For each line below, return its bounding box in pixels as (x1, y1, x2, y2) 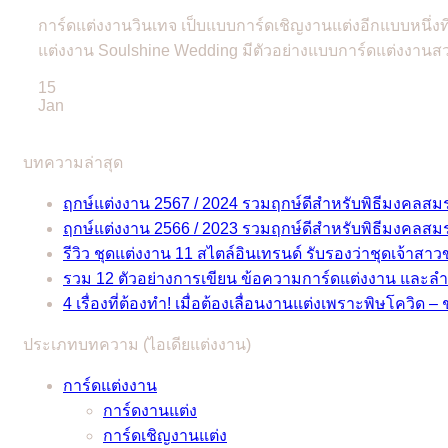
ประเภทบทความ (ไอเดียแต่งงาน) (23, 335, 251, 353)
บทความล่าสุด (23, 153, 123, 171)
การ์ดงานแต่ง (103, 401, 197, 419)
